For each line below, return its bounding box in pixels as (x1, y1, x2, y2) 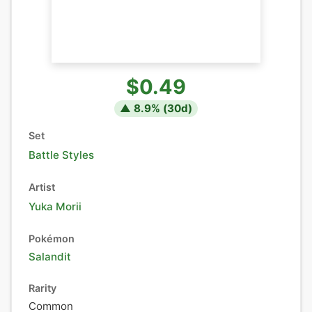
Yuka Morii (29, 200, 81, 213)
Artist (29, 181, 55, 193)
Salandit (29, 250, 71, 263)
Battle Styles (29, 148, 94, 162)
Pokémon (29, 233, 75, 244)
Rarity (29, 282, 56, 294)
